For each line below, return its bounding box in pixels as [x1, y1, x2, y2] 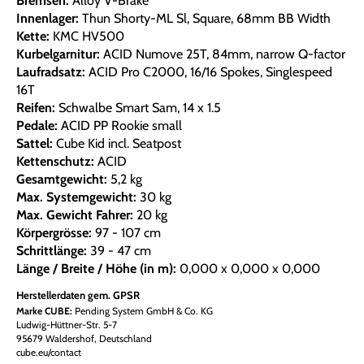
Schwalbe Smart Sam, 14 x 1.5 [58, 99, 221, 115]
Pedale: [16, 117, 61, 133]
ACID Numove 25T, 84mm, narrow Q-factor [103, 45, 345, 62]
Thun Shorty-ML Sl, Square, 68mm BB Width [82, 10, 331, 26]
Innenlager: [16, 10, 82, 26]
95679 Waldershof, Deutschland [16, 331, 152, 344]
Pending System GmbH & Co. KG [72, 304, 213, 317]
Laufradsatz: [16, 63, 89, 80]
